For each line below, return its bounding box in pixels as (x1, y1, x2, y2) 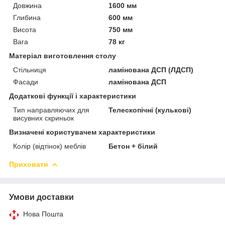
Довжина (13, 1, 42, 10)
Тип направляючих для (13, 105, 89, 114)
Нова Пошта (23, 209, 63, 218)
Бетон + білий (108, 142, 158, 150)
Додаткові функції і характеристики (9, 91, 136, 100)
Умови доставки (9, 192, 74, 201)
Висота (13, 25, 36, 34)
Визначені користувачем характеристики (9, 128, 155, 136)
